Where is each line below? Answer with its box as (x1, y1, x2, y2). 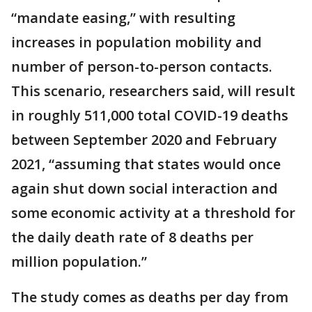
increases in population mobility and (11, 33, 262, 52)
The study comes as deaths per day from (11, 288, 288, 307)
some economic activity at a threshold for (11, 203, 295, 223)
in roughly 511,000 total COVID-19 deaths (11, 106, 288, 125)
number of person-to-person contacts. (11, 57, 272, 77)
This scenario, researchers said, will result (11, 81, 295, 101)
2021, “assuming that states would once (11, 155, 281, 174)
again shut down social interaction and (11, 179, 278, 198)
